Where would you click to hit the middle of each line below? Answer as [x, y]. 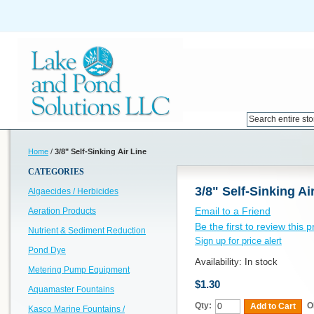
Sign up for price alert [238, 241]
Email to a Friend [233, 211]
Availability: [220, 262]
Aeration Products [62, 211]
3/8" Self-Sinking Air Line [101, 151]
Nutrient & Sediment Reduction [87, 231]
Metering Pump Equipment [79, 270]
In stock [261, 262]
